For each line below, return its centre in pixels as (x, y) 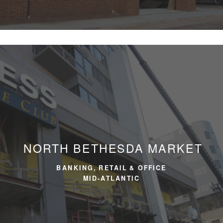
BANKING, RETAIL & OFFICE (111, 167)
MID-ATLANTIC (111, 178)
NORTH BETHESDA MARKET (113, 148)
